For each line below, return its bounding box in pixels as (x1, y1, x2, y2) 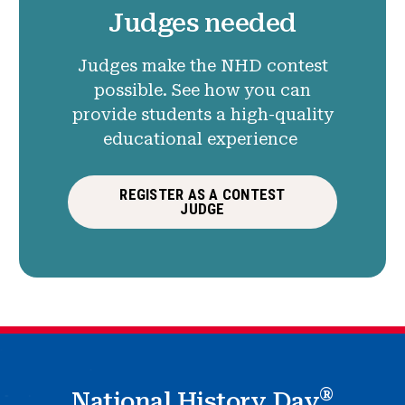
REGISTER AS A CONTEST (119, 185, 286, 204)
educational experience (103, 128, 302, 148)
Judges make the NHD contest (77, 55, 328, 75)
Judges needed (108, 6, 297, 38)
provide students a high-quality (71, 104, 334, 124)
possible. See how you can (94, 80, 311, 99)
